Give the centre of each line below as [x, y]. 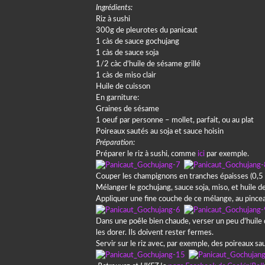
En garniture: [117, 98]
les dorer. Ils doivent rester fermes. [155, 233]
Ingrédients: [114, 8]
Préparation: [115, 143]
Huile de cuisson [123, 87]
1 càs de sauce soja [127, 53]
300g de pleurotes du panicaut [147, 30]
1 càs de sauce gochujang [138, 42]
